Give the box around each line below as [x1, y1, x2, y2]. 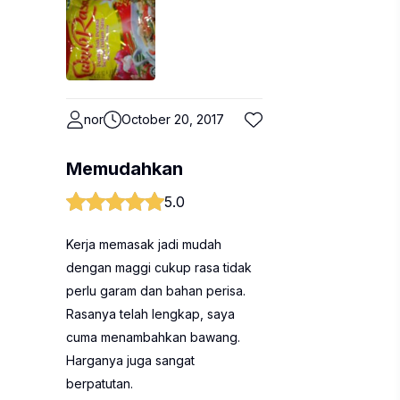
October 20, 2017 [121, 112, 224, 127]
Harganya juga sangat [66, 353, 195, 368]
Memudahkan [66, 158, 183, 179]
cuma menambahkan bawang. [66, 329, 240, 345]
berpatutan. [66, 376, 133, 391]
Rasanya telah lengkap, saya [66, 306, 235, 321]
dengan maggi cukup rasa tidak [66, 260, 252, 275]
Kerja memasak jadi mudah [66, 237, 221, 252]
